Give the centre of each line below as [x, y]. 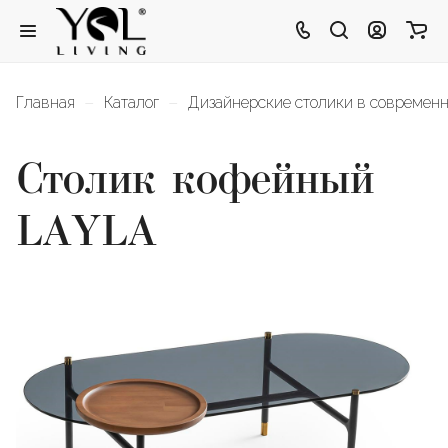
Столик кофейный [192, 179]
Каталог [131, 103]
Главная [45, 103]
